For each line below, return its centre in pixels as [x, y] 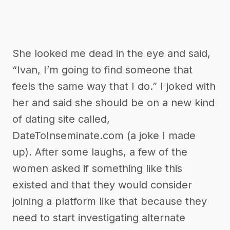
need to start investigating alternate [99, 218]
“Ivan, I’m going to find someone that [102, 70]
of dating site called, [61, 119]
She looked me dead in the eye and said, [111, 54]
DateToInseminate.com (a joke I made [104, 136]
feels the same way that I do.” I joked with [114, 87]
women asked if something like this [97, 169]
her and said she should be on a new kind [113, 103]
